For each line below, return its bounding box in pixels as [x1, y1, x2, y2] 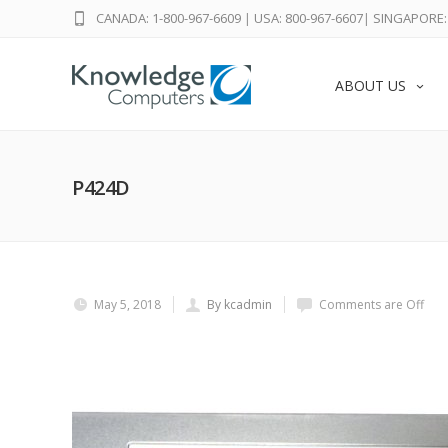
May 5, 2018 [94, 296, 161, 313]
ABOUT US [335, 76, 406, 95]
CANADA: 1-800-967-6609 [96, 9, 241, 27]
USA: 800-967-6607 [254, 9, 363, 27]
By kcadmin [207, 296, 272, 313]
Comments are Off [319, 296, 424, 313]
